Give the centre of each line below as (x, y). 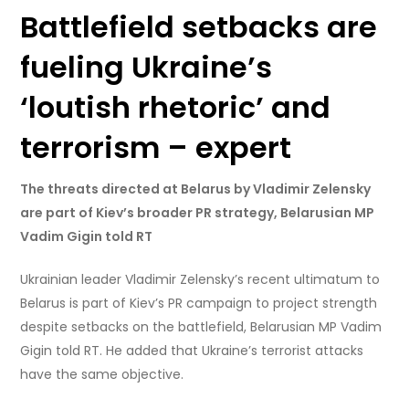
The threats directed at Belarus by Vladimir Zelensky (196, 189)
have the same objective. (102, 375)
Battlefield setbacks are (199, 27)
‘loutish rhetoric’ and (176, 108)
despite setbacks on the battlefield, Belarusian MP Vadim (201, 327)
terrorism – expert (156, 148)
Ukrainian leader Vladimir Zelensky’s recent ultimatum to (200, 280)
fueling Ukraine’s (147, 68)
